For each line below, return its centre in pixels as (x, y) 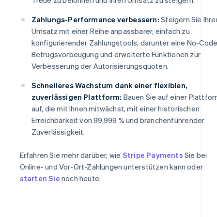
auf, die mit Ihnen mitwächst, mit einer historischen (115, 108)
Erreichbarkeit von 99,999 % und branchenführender (118, 120)
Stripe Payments (153, 155)
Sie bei (195, 155)
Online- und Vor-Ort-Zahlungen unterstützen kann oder (111, 166)
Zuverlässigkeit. (58, 132)
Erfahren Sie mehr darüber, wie (71, 155)
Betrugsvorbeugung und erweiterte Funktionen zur (116, 54)
